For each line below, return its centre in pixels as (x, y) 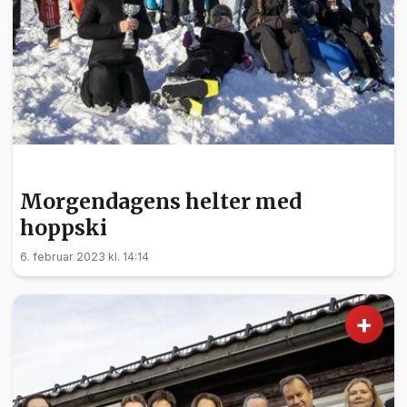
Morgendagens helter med (161, 202)
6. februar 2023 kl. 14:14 (84, 257)
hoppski (64, 228)
